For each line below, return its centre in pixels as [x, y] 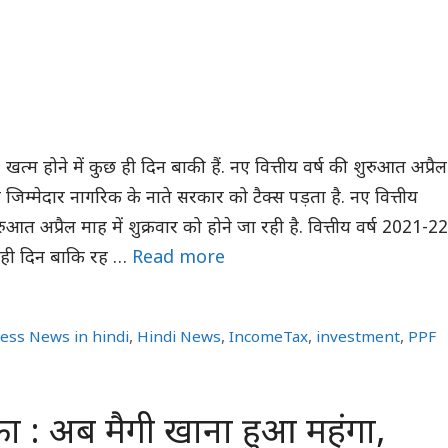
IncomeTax [269, 338]
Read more [178, 258]
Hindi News [179, 338]
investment [358, 338]
